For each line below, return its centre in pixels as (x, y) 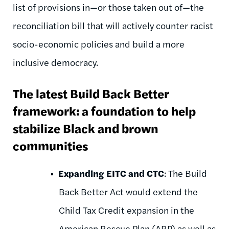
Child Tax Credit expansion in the (127, 210)
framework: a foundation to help (104, 110)
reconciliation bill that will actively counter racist (113, 25)
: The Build (186, 173)
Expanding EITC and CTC (111, 173)
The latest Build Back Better (91, 93)
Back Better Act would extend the (128, 191)
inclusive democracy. (55, 62)
